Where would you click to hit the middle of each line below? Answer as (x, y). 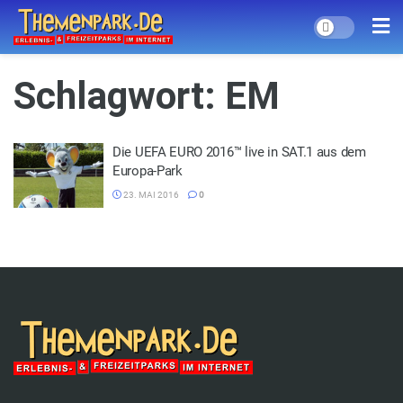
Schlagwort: (119, 96)
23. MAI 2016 (150, 195)
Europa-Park (148, 171)
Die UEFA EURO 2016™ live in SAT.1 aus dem (239, 152)
